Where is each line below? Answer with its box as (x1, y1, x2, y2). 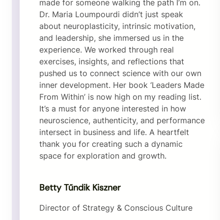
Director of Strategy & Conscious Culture (39, 203, 192, 213)
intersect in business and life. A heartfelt (39, 127, 189, 137)
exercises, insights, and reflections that (39, 56, 184, 67)
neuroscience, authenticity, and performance (39, 115, 205, 126)
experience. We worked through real (39, 45, 174, 55)
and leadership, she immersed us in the (39, 33, 184, 43)
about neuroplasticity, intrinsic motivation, (39, 21, 195, 31)
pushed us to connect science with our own (39, 68, 201, 79)
